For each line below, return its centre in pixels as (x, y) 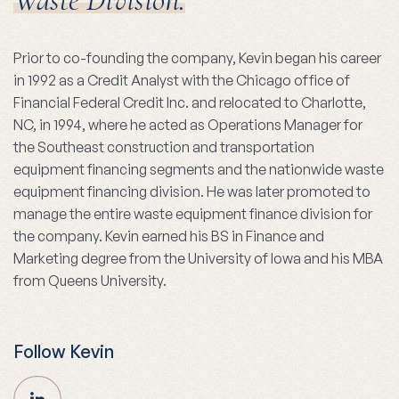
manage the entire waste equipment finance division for (193, 214)
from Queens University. (90, 281)
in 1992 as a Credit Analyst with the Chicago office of (182, 81)
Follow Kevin (64, 352)
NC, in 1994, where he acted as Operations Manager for (188, 125)
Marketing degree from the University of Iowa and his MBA (198, 259)
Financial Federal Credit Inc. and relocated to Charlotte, (190, 103)
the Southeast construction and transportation (164, 147)
